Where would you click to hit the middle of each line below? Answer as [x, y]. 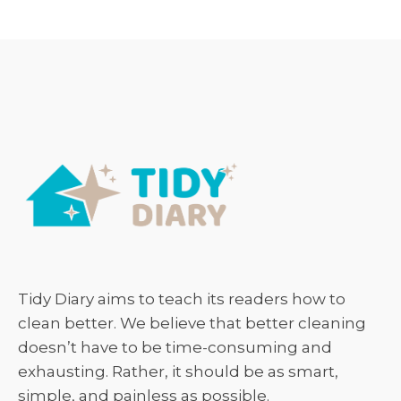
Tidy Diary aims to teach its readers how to [182, 299]
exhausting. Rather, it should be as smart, [178, 371]
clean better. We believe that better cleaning [192, 323]
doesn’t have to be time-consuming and [175, 347]
